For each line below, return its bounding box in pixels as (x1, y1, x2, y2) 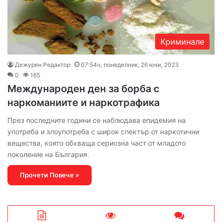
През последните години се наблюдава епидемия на (7, 115, 186, 124)
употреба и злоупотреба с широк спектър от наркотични (7, 127, 199, 136)
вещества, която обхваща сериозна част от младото (7, 138, 186, 147)
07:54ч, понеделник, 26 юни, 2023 (81, 60, 179, 68)
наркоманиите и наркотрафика (7, 96, 160, 109)
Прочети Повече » (20, 170, 79, 179)
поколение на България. (7, 150, 89, 159)
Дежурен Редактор (15, 60, 70, 68)
